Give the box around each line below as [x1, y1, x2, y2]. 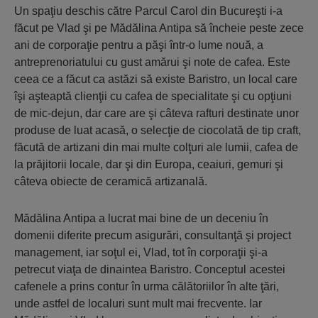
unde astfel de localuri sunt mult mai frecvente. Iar [14, 297, 262, 309]
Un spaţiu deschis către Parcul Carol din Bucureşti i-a [14, 5, 283, 17]
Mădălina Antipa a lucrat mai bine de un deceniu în [14, 212, 268, 224]
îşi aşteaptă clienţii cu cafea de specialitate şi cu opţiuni [14, 90, 292, 102]
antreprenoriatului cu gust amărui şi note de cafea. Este [14, 56, 290, 68]
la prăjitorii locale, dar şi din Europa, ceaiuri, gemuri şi [14, 158, 283, 170]
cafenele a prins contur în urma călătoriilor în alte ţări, [14, 280, 279, 292]
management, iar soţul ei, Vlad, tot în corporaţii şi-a [14, 246, 268, 258]
